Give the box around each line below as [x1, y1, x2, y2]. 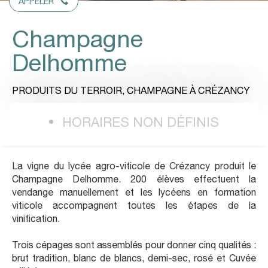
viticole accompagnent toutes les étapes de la [12, 199, 256, 211]
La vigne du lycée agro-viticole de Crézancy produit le [12, 160, 256, 171]
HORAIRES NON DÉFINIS [62, 114, 219, 130]
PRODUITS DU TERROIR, [12, 85, 127, 96]
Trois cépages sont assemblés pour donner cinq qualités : [12, 239, 256, 250]
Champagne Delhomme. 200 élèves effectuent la [12, 173, 256, 184]
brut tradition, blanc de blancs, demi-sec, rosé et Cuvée [12, 252, 256, 263]
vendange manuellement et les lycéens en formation [12, 186, 256, 197]
